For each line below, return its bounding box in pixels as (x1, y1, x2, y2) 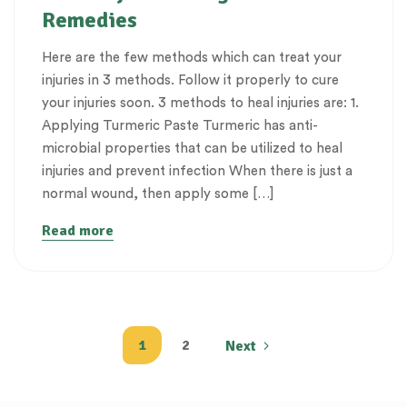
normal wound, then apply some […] (42, 186, 273, 201)
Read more (42, 221, 114, 240)
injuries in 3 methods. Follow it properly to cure (42, 73, 339, 87)
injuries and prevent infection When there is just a (42, 164, 352, 178)
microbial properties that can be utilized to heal (42, 141, 342, 155)
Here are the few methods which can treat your (42, 50, 342, 65)
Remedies (42, 5, 137, 34)
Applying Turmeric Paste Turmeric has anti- (42, 118, 318, 133)
